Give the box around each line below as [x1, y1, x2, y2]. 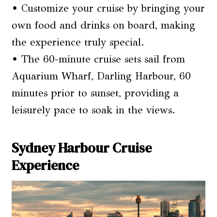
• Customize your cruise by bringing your [12, 2, 205, 15]
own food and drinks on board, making [12, 19, 195, 32]
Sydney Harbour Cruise [12, 139, 152, 157]
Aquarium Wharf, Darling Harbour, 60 [12, 70, 191, 83]
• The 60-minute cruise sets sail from [12, 53, 185, 66]
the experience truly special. [12, 36, 144, 49]
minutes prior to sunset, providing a [12, 87, 179, 100]
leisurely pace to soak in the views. [12, 104, 175, 117]
